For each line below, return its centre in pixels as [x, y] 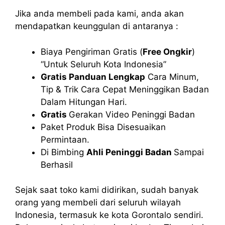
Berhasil [57, 164]
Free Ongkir [167, 51]
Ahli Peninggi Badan [130, 152]
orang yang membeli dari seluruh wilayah [98, 203]
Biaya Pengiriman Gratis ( [92, 51]
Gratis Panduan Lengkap [93, 77]
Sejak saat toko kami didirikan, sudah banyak [107, 190]
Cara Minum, [172, 77]
